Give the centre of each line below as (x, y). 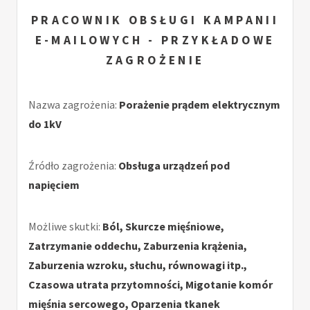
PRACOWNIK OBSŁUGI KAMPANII (155, 20)
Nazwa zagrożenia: (74, 105)
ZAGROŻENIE (155, 61)
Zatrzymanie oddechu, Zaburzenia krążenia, (138, 246)
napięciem (54, 185)
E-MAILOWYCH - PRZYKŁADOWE (155, 40)
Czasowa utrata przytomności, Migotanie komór (151, 285)
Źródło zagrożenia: (73, 166)
